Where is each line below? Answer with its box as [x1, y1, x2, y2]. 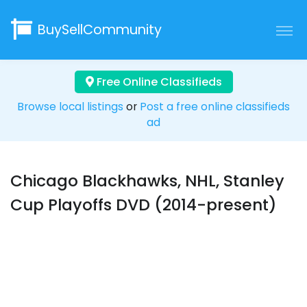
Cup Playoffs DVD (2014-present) [10, 193, 277, 217]
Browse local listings [17, 99, 123, 114]
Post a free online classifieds [140, 99, 290, 114]
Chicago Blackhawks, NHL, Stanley [10, 169, 284, 193]
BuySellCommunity [38, 21, 162, 40]
